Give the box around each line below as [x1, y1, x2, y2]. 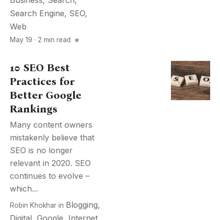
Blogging [66, 200, 98, 210]
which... [10, 184, 38, 193]
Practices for [10, 75, 75, 88]
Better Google [10, 89, 82, 102]
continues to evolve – [10, 171, 89, 181]
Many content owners [10, 120, 92, 130]
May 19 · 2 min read [10, 36, 73, 44]
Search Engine [10, 8, 64, 18]
